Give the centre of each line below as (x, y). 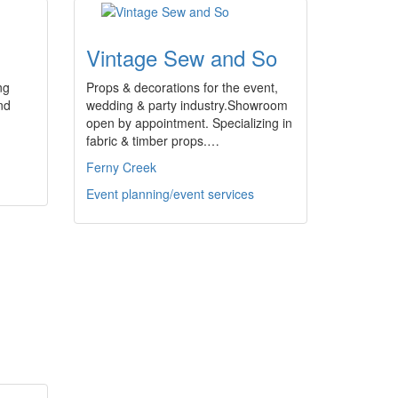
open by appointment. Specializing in (189, 123)
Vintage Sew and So (182, 57)
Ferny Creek (121, 167)
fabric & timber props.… (153, 140)
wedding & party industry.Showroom (187, 105)
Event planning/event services (170, 194)
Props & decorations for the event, (182, 87)
